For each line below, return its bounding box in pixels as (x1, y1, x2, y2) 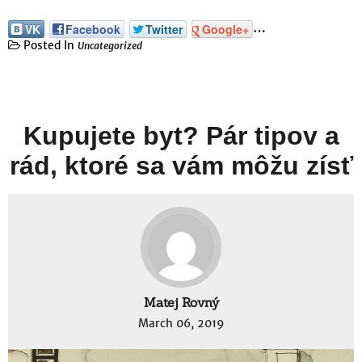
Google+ (202, 21, 249, 37)
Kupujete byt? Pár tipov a (23, 121, 339, 150)
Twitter (145, 21, 183, 37)
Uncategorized (78, 40, 142, 52)
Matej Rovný (143, 294, 219, 310)
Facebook (65, 21, 120, 37)
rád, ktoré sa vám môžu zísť (9, 151, 353, 180)
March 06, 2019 (137, 316, 225, 330)
